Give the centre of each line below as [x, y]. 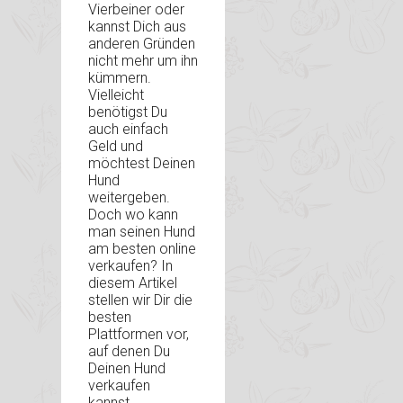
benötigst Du [128, 112]
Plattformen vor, [139, 335]
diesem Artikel [133, 283]
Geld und [116, 147]
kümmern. [120, 78]
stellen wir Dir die [140, 300]
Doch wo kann [133, 215]
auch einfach [128, 130]
